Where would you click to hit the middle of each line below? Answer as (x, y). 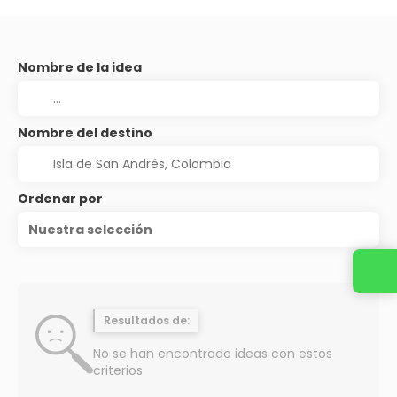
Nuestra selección (90, 229)
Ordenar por (60, 198)
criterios (118, 370)
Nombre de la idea (80, 67)
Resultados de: (147, 320)
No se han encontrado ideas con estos (213, 353)
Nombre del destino (85, 132)
